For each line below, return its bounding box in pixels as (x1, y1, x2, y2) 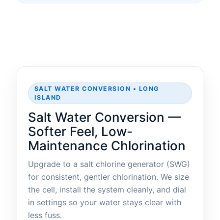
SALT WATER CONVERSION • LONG (34, 85, 159, 93)
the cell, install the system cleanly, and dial (28, 185, 186, 195)
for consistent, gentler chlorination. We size (28, 172, 189, 182)
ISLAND (34, 94, 61, 102)
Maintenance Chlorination (28, 138, 186, 154)
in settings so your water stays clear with (28, 197, 181, 208)
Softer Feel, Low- (28, 124, 133, 139)
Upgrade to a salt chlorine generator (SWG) (28, 159, 190, 169)
